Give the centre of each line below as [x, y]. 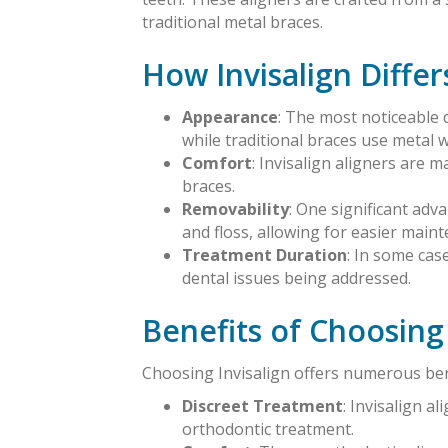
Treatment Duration [264, 255]
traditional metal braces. [232, 22]
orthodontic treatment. [268, 429]
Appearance [230, 117]
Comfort [217, 163]
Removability [235, 209]
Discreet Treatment [262, 406]
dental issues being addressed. [296, 278]
